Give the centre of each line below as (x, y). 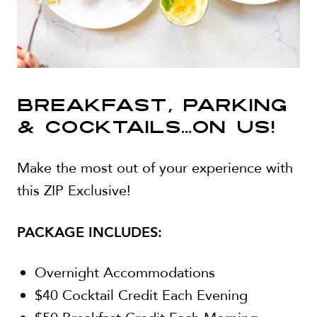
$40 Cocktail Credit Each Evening (141, 295)
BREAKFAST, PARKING (152, 106)
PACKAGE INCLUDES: (90, 231)
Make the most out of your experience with (155, 168)
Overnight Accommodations (125, 272)
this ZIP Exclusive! (74, 190)
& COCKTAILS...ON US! (146, 128)
